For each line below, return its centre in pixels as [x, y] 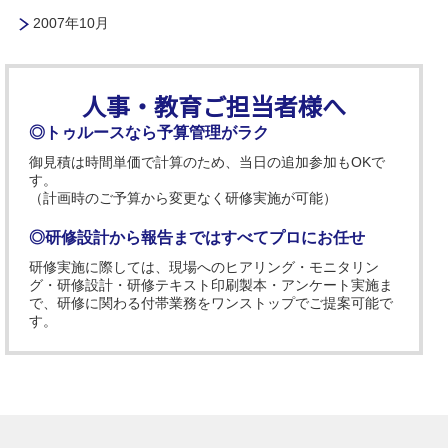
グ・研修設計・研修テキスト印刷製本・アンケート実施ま [211, 285]
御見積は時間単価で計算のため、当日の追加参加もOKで [207, 162]
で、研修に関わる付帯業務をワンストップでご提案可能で [211, 303]
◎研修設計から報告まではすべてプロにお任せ [197, 237]
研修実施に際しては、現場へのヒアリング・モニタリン [204, 267]
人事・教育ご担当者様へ [214, 105]
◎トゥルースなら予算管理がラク [149, 132]
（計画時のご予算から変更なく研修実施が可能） [183, 198]
